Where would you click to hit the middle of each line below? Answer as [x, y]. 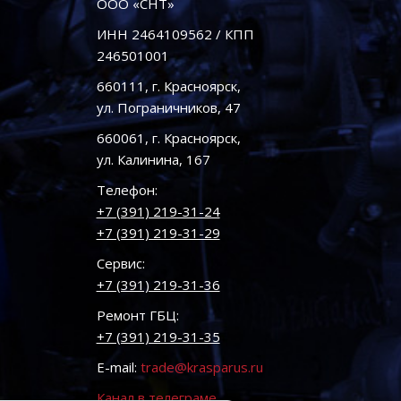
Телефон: [127, 190]
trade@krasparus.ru [201, 367]
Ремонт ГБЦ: [137, 315]
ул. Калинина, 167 [153, 159]
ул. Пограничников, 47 [168, 107]
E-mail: [118, 367]
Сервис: [120, 263]
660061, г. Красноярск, [168, 138]
